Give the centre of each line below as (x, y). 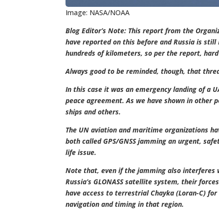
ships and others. (93, 111)
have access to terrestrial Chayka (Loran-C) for (142, 193)
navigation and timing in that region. (125, 204)
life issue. (81, 152)
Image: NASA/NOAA (98, 12)
